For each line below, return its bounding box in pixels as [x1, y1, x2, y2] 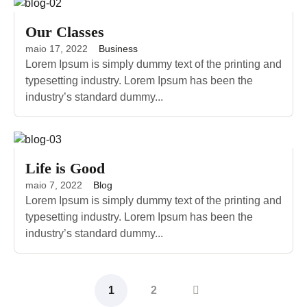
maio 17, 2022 [25, 42, 88, 54]
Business [99, 42, 138, 54]
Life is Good [25, 159, 105, 177]
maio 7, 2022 [25, 179, 82, 191]
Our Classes [25, 23, 104, 40]
